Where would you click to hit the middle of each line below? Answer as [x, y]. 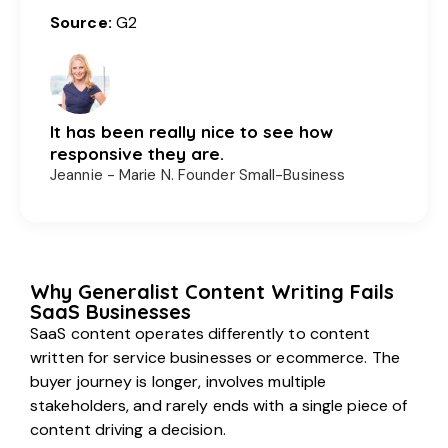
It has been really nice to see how [191, 131]
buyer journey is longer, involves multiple [178, 381]
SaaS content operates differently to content [200, 333]
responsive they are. [137, 153]
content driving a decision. [128, 429]
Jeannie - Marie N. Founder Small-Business [198, 174]
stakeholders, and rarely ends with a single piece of [219, 405]
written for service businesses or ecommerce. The [215, 357]
